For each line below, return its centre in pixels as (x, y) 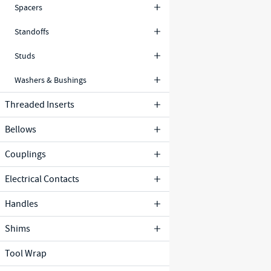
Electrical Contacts (42, 179)
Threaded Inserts (40, 105)
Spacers (28, 7)
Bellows (21, 129)
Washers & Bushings (51, 80)
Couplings (25, 154)
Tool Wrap (26, 253)
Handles (21, 204)
